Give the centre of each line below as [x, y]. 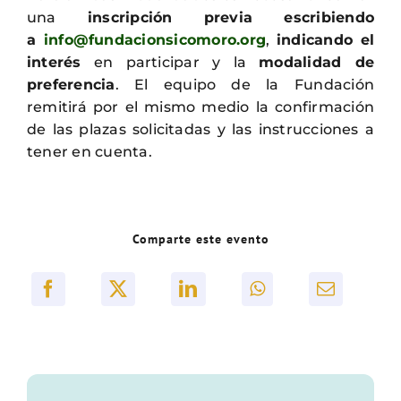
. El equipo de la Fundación [245, 85]
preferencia [71, 85]
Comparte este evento [200, 239]
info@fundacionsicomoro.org [155, 40]
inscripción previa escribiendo [215, 17]
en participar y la [170, 62]
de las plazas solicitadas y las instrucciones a [200, 129]
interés [54, 62]
